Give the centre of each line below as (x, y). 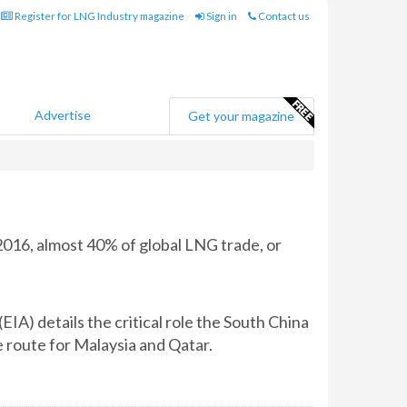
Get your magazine (241, 116)
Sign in (221, 16)
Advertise (63, 115)
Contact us (283, 16)
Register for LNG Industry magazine (99, 16)
